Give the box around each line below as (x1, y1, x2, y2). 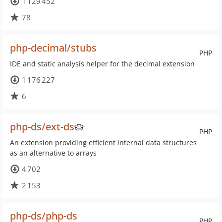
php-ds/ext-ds (10, 120, 74, 133)
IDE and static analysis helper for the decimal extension (10, 59, 195, 68)
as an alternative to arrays (10, 148, 97, 158)
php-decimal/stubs (10, 41, 97, 55)
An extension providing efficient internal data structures (10, 138, 197, 147)
